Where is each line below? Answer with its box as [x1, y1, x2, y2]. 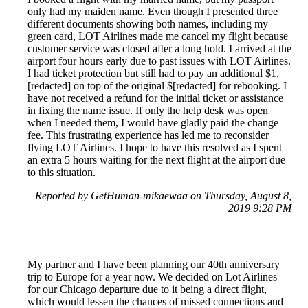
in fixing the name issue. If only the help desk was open [27, 104, 268, 117]
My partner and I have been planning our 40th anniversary [27, 258, 280, 271]
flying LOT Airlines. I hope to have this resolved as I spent [27, 142, 282, 154]
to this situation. [27, 166, 96, 179]
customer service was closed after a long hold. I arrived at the [27, 43, 291, 55]
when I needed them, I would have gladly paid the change [27, 117, 278, 129]
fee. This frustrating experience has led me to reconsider [27, 129, 269, 142]
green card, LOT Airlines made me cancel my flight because [27, 30, 288, 43]
